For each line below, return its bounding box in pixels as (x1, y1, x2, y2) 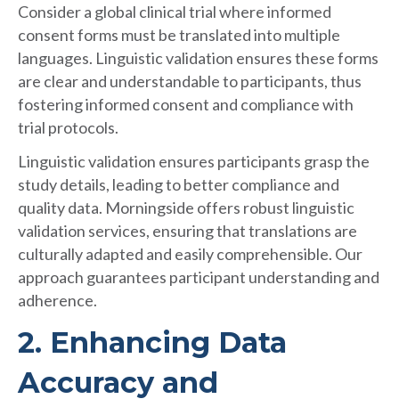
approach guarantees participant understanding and (18, 267, 379, 288)
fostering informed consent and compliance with (18, 94, 354, 115)
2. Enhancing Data (18, 325, 287, 361)
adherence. (18, 290, 97, 311)
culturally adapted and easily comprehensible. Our (18, 244, 362, 265)
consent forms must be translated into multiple (18, 25, 340, 45)
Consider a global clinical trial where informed (18, 2, 331, 22)
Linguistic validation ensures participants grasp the (18, 151, 370, 172)
